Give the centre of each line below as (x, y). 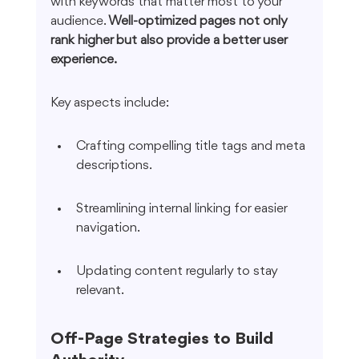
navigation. (108, 228)
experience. (83, 60)
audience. (79, 22)
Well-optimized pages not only (199, 22)
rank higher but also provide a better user (170, 41)
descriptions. (114, 166)
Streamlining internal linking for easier (183, 209)
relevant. (100, 291)
